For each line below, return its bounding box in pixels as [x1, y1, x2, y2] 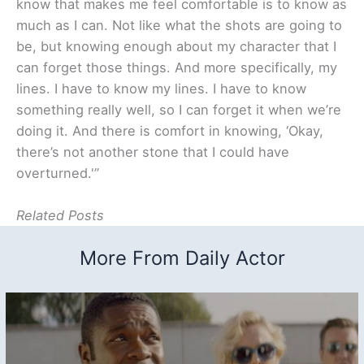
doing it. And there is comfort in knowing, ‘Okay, [16, 122, 323, 139]
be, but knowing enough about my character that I [16, 37, 336, 54]
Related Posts [16, 206, 104, 223]
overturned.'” [16, 164, 99, 181]
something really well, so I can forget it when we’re [16, 101, 341, 118]
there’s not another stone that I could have [16, 143, 289, 160]
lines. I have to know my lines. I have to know [16, 80, 306, 97]
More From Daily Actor [79, 245, 285, 270]
